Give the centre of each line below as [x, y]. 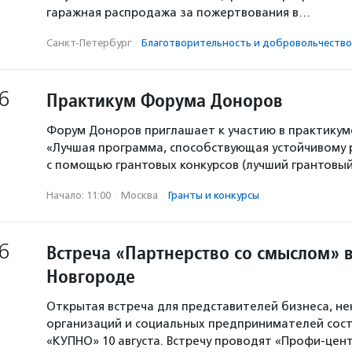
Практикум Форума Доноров [165, 100]
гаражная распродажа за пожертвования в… [178, 13]
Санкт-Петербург [89, 43]
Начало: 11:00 [79, 195]
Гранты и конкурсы [214, 195]
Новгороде [91, 276]
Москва [139, 195]
